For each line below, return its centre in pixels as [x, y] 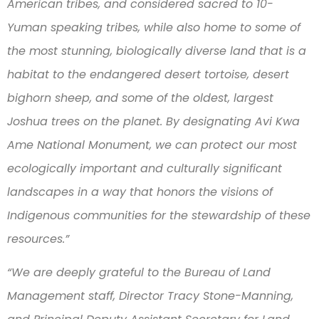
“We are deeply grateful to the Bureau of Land [139, 273]
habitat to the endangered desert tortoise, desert [148, 74]
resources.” [40, 239]
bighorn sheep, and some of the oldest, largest [140, 98]
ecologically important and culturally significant [145, 168]
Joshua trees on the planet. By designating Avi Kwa [153, 121]
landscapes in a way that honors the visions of [140, 192]
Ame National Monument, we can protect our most [152, 145]
